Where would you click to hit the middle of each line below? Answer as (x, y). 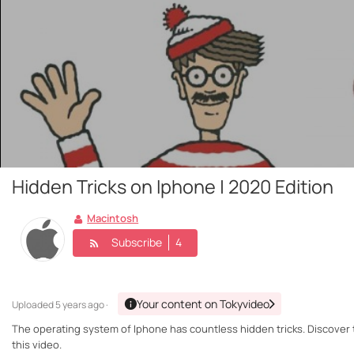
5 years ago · (82, 305)
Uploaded (34, 305)
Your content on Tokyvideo (203, 304)
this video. (37, 345)
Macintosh (113, 218)
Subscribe (137, 242)
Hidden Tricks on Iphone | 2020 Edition (173, 187)
